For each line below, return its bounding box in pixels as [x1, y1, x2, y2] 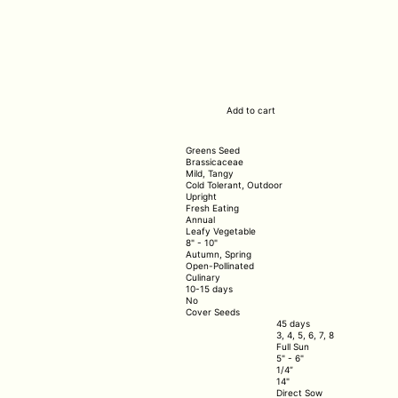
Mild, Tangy [186, 168, 234, 179]
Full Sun [276, 341, 309, 352]
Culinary [186, 272, 220, 283]
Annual [186, 214, 215, 225]
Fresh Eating [186, 203, 239, 213]
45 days [276, 318, 310, 329]
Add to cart [226, 104, 275, 115]
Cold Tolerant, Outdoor [186, 179, 283, 190]
